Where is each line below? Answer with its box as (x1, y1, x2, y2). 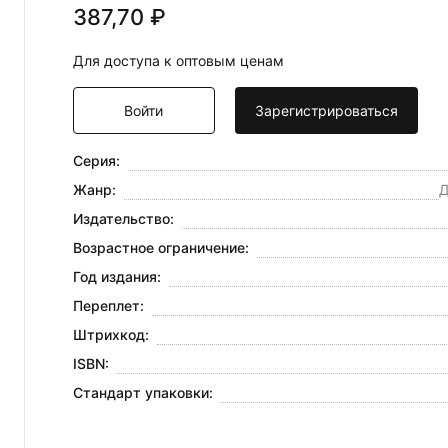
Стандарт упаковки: (72, 384, 213, 402)
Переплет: (72, 297, 144, 315)
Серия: (72, 152, 120, 170)
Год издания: (72, 268, 161, 286)
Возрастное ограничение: (72, 239, 249, 257)
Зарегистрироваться (255, 102, 399, 120)
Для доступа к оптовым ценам (72, 52, 284, 70)
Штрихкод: (72, 326, 149, 344)
